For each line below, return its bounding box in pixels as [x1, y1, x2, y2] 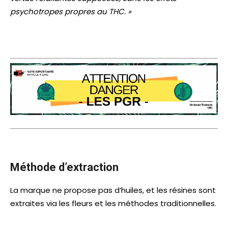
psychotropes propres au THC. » [10, 6, 131, 17]
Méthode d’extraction [10, 161, 119, 174]
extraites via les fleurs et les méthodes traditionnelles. [10, 198, 216, 209]
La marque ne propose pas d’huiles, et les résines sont [10, 185, 216, 196]
